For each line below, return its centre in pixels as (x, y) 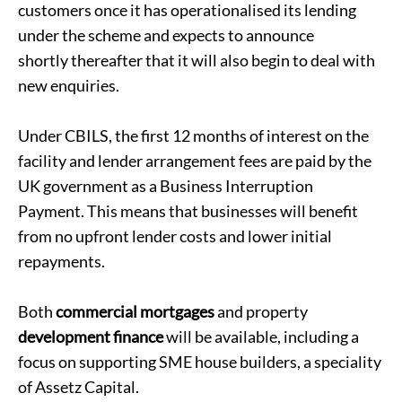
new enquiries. (69, 85)
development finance (91, 336)
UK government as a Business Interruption (166, 186)
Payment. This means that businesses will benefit (188, 211)
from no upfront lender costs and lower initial (175, 236)
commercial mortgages (135, 311)
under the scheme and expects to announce (166, 35)
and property (261, 311)
